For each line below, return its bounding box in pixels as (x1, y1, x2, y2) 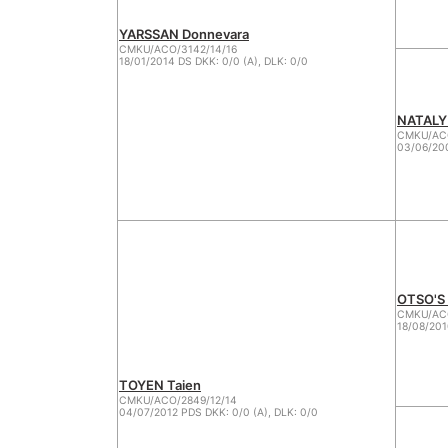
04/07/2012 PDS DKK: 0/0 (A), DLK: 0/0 (119, 406, 318, 419)
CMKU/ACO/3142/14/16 (119, 43, 237, 56)
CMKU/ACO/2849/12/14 (119, 394, 237, 407)
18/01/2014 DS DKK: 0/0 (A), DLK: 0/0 (119, 55, 308, 68)
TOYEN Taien (119, 377, 201, 393)
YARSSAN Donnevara (119, 26, 249, 42)
